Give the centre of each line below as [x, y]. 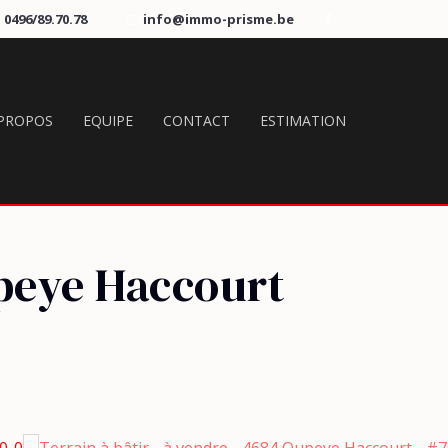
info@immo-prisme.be [218, 19]
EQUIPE [108, 120]
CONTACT [196, 120]
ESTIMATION [303, 120]
